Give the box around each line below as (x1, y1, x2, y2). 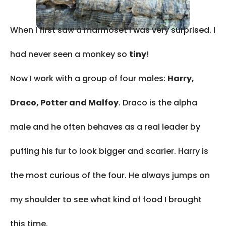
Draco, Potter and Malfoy (10, 97, 119, 108)
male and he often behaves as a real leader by (10, 121, 200, 133)
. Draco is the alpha (119, 97, 197, 108)
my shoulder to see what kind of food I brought (10, 194, 202, 205)
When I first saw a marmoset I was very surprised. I (10, 24, 215, 36)
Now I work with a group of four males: (10, 73, 167, 84)
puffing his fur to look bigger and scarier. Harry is (10, 145, 208, 157)
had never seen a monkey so (10, 48, 129, 60)
